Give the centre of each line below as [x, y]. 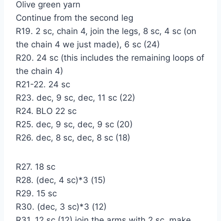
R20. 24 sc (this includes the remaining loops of [110, 57]
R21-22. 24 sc [43, 84]
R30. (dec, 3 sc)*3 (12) [61, 206]
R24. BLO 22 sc [46, 111]
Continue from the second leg [74, 18]
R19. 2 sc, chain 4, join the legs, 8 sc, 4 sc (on [106, 31]
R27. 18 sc [36, 166]
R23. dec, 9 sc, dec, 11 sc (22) [75, 97]
